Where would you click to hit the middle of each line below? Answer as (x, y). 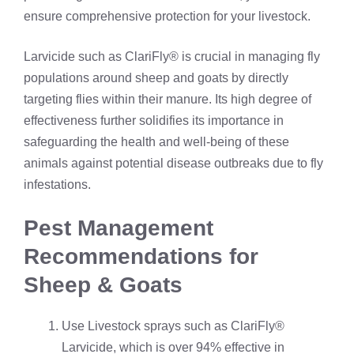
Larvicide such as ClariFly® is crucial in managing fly (172, 57)
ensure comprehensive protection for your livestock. (167, 17)
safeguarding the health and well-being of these (156, 142)
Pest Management (119, 228)
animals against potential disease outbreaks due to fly (173, 164)
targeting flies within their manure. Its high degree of (168, 100)
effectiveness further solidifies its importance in (154, 121)
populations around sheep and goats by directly (156, 78)
